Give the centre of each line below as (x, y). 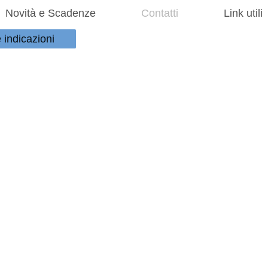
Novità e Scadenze (51, 13)
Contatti (160, 13)
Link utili (243, 13)
